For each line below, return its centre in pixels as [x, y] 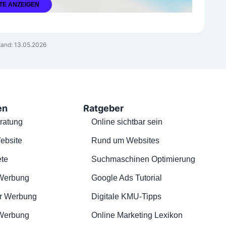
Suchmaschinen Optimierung [143, 159]
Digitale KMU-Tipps [126, 197]
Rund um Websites [125, 141]
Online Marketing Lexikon [137, 215]
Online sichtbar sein [127, 122]
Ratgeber [103, 108]
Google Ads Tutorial [126, 178]
